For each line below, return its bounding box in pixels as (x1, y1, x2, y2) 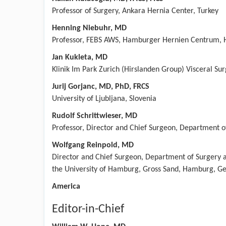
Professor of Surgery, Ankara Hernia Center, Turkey (52, 7, 218, 15)
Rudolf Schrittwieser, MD (52, 111, 137, 120)
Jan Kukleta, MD (52, 53, 107, 62)
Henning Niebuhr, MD (52, 24, 127, 32)
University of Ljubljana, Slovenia (52, 94, 156, 103)
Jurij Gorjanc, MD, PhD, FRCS (52, 82, 149, 91)
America (52, 182, 80, 191)
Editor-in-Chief (52, 203, 124, 215)
